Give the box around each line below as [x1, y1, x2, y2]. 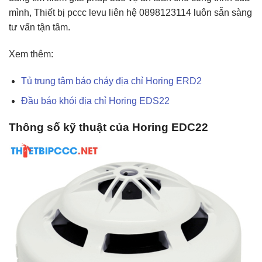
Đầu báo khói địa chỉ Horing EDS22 [20, 96, 170, 106]
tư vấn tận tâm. [9, 22, 70, 32]
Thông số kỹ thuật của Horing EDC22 [9, 120, 208, 133]
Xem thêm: [9, 49, 53, 59]
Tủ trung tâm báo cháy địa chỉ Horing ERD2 [20, 75, 202, 86]
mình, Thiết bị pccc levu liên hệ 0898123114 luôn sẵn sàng [9, 7, 252, 18]
